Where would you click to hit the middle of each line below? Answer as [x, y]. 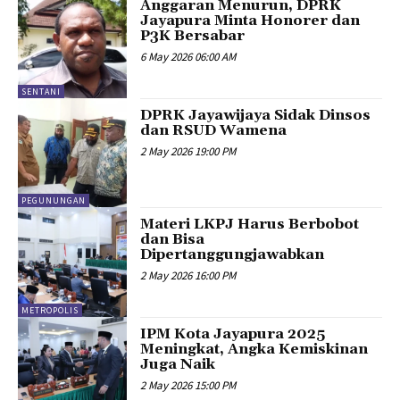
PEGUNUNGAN [54, 201]
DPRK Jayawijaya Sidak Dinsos [256, 115]
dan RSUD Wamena [214, 130]
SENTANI [41, 91]
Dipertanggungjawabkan [233, 255]
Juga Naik [178, 364]
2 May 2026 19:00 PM [188, 151]
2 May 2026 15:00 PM [188, 385]
